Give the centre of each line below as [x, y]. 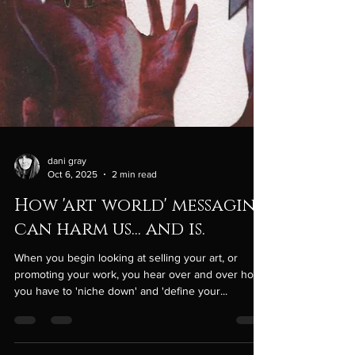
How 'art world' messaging [141, 254]
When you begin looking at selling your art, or [126, 305]
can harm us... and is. [110, 277]
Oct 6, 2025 [73, 221]
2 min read [134, 221]
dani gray [67, 209]
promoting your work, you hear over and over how [138, 322]
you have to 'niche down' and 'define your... [121, 339]
